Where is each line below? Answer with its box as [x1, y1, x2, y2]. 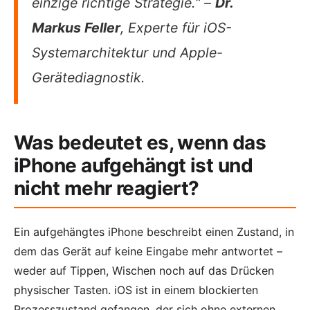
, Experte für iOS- [120, 19, 232, 37]
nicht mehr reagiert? [14, 176, 199, 201]
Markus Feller [32, 19, 120, 37]
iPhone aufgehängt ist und [14, 154, 253, 178]
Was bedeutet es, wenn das [14, 131, 266, 155]
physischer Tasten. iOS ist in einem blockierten [14, 283, 258, 298]
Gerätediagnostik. [32, 69, 145, 86]
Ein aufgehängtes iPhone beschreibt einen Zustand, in [14, 225, 294, 239]
